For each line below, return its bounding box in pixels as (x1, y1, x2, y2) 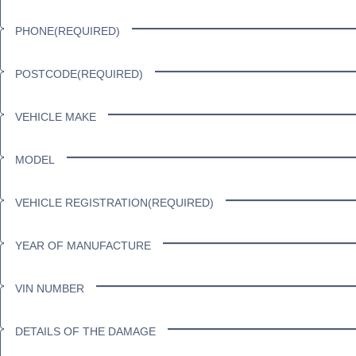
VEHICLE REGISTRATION (15, 195, 149, 209)
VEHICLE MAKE (15, 110, 97, 123)
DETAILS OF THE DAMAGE (15, 324, 157, 338)
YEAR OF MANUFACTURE (15, 238, 152, 252)
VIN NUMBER (15, 281, 85, 295)
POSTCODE (15, 67, 78, 80)
